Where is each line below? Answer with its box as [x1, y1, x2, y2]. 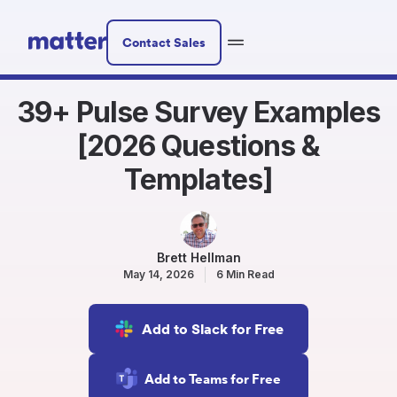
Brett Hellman [156, 250, 241, 265]
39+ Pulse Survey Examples [16, 95, 380, 129]
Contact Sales [122, 35, 206, 51]
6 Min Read [215, 268, 275, 281]
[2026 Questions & [77, 128, 320, 163]
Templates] [124, 162, 273, 197]
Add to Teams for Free [144, 370, 281, 387]
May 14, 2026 [122, 268, 194, 281]
